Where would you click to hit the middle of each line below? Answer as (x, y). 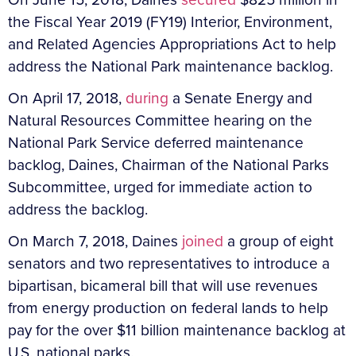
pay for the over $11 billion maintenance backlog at (177, 330)
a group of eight (279, 241)
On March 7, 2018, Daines (95, 241)
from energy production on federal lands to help (168, 308)
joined (203, 241)
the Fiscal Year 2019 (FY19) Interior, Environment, (170, 21)
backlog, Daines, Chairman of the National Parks (168, 164)
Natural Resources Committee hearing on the (160, 120)
